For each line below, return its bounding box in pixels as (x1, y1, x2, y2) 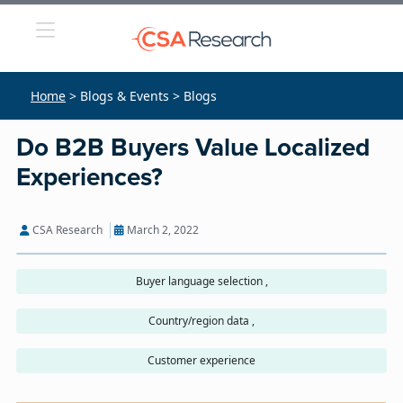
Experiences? (16, 166, 163, 191)
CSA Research (30, 222, 103, 237)
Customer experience (148, 353, 255, 368)
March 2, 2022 (124, 222, 199, 237)
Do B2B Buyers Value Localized (16, 136, 370, 161)
